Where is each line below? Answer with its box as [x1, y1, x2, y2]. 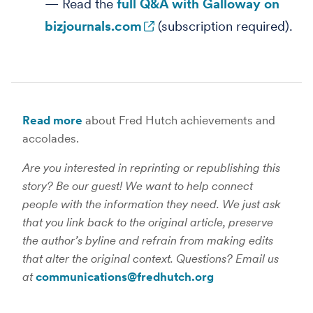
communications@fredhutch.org [36, 270, 214, 284]
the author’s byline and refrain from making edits [22, 233, 273, 247]
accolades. [22, 131, 79, 145]
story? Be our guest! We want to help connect [22, 179, 253, 193]
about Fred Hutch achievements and [82, 113, 275, 127]
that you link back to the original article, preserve [22, 215, 273, 229]
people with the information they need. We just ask [22, 197, 281, 211]
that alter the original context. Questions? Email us [22, 252, 279, 265]
